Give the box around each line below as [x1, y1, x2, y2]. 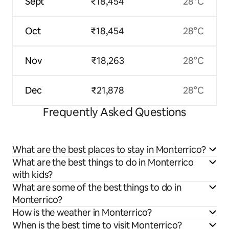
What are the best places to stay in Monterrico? [12, 144, 206, 156]
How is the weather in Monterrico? [12, 207, 152, 219]
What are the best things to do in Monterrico [12, 156, 194, 169]
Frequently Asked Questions [43, 105, 186, 120]
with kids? [12, 169, 53, 181]
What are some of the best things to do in [12, 181, 181, 194]
